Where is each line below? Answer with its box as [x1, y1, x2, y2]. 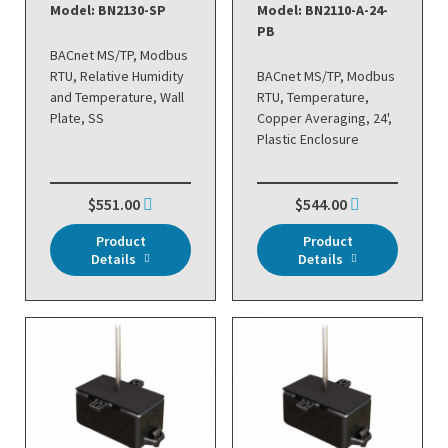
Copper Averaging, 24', [257, 108, 392, 127]
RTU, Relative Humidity [50, 66, 184, 85]
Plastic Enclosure [257, 129, 359, 148]
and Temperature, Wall [50, 87, 184, 106]
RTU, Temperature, [257, 87, 369, 106]
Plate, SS [50, 108, 104, 127]
